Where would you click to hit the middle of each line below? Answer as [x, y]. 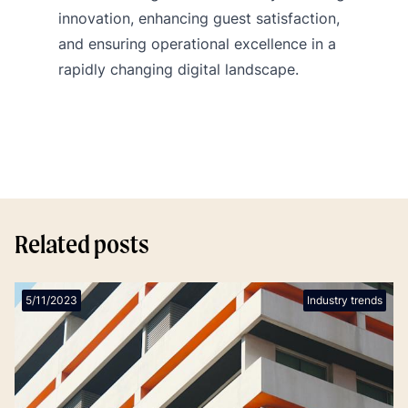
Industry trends [345, 300]
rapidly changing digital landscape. [178, 69]
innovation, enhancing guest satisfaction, [199, 18]
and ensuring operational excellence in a [197, 43]
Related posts [82, 243]
